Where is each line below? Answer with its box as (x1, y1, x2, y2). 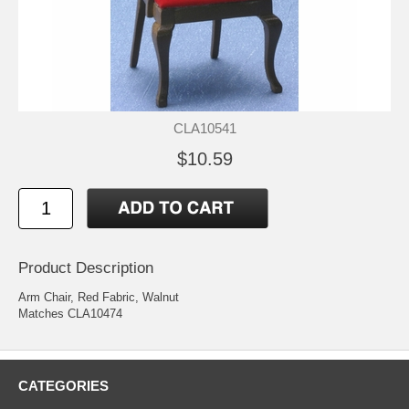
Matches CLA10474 (18, 306, 122, 320)
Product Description (18, 258, 153, 277)
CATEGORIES (18, 377, 109, 393)
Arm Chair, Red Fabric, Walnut (18, 289, 179, 304)
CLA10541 (173, 120, 236, 136)
